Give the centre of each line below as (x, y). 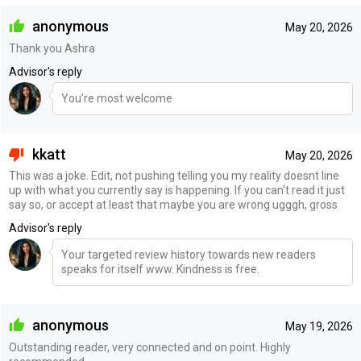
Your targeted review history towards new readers (188, 255)
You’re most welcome (116, 98)
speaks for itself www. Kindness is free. (160, 270)
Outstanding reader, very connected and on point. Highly (149, 347)
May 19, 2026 (319, 327)
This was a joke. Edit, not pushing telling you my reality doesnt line (174, 176)
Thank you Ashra (52, 48)
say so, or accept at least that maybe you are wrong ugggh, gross (173, 205)
